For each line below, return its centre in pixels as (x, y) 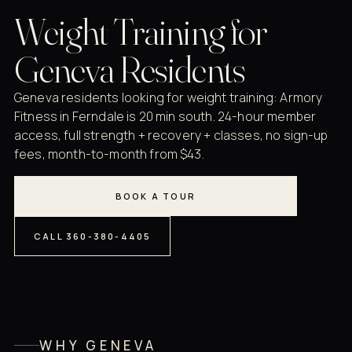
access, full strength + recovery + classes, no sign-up (171, 136)
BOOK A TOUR (156, 196)
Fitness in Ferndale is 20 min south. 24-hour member (165, 117)
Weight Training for (141, 31)
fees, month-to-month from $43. (109, 154)
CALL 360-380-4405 (93, 236)
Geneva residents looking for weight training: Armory (169, 98)
